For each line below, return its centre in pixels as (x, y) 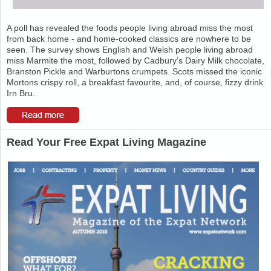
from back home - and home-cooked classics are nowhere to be (129, 39)
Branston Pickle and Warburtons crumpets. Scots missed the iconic (134, 71)
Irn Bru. (21, 93)
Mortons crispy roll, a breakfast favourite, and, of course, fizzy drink (135, 82)
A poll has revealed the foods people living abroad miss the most (130, 28)
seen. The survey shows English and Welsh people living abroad (130, 50)
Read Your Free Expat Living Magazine (106, 142)
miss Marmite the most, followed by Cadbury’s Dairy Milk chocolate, (135, 60)
